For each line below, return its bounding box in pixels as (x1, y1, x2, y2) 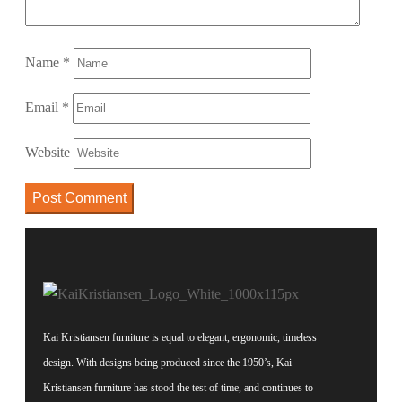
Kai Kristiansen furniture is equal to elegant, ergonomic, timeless (43, 331, 317, 345)
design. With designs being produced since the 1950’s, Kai (43, 356, 292, 370)
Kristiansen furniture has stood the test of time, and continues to (43, 381, 313, 395)
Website (25, 144, 70, 161)
